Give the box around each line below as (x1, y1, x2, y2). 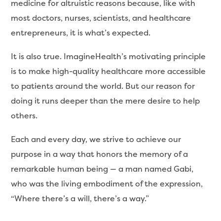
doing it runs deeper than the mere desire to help (11, 95, 200, 106)
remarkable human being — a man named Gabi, (11, 163, 194, 174)
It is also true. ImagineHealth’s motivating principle (11, 51, 206, 62)
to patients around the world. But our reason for (11, 80, 195, 91)
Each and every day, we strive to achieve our (11, 134, 182, 145)
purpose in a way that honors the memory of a (11, 148, 188, 159)
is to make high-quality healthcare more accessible (11, 66, 206, 76)
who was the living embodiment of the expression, (11, 178, 203, 189)
